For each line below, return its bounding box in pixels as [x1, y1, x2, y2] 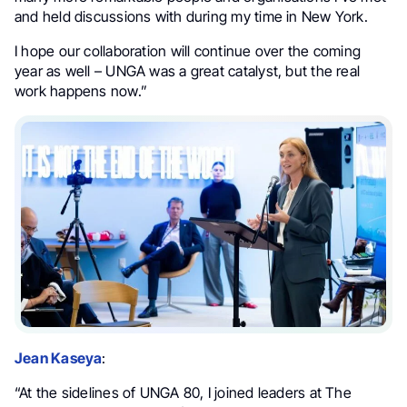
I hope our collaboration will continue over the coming [15, 42, 362, 61]
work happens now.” [15, 82, 148, 101]
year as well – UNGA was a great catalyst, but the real [15, 62, 361, 81]
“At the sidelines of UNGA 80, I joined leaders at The [15, 383, 352, 402]
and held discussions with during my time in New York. [15, 7, 368, 26]
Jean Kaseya [15, 349, 103, 368]
